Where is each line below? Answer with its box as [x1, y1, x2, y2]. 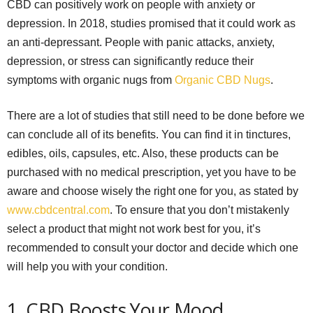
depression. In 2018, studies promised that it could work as [7, 17, 296, 29]
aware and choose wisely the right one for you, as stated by [7, 184, 298, 197]
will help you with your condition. [7, 260, 168, 272]
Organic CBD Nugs [175, 73, 270, 86]
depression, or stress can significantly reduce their [7, 54, 254, 67]
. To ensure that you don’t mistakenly [110, 203, 289, 216]
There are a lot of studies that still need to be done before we [7, 109, 305, 122]
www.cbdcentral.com [7, 203, 110, 216]
